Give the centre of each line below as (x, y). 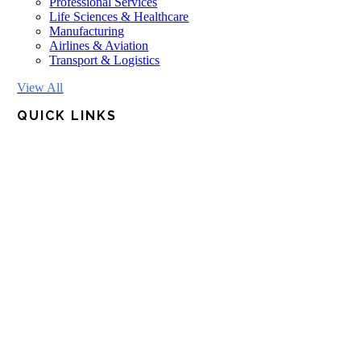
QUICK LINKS (67, 116)
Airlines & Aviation (99, 46)
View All (40, 87)
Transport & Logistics (105, 60)
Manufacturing (87, 31)
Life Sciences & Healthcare (119, 17)
